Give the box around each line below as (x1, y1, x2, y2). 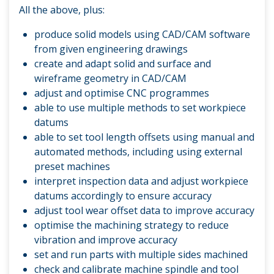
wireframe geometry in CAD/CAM (34, 72, 187, 86)
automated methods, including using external (34, 145, 242, 159)
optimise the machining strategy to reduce (34, 218, 229, 232)
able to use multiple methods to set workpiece (34, 101, 246, 115)
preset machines (34, 160, 110, 174)
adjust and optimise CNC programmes (34, 86, 209, 100)
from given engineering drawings (34, 42, 188, 56)
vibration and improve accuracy (34, 233, 177, 247)
